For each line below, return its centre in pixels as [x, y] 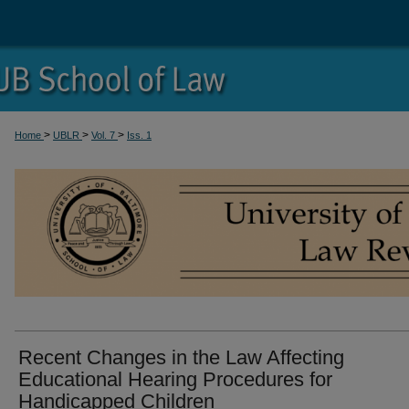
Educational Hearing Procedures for [175, 380]
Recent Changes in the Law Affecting [181, 358]
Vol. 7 [105, 135]
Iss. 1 [139, 135]
